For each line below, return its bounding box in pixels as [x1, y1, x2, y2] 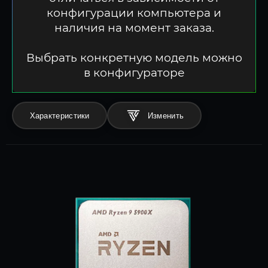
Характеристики [29, 111, 90, 120]
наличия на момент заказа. [54, 21, 214, 35]
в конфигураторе [83, 66, 185, 80]
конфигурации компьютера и [47, 6, 221, 20]
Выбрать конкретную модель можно [26, 51, 242, 65]
